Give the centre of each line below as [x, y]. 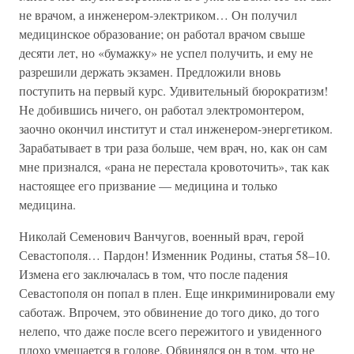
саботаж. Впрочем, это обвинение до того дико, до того [169, 312]
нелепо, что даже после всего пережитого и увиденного [170, 331]
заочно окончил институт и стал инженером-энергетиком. [176, 128]
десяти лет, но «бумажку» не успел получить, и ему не [166, 53]
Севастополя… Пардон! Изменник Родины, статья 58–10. [175, 255]
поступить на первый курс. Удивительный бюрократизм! [173, 90]
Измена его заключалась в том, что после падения [153, 274]
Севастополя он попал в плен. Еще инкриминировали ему [177, 293]
